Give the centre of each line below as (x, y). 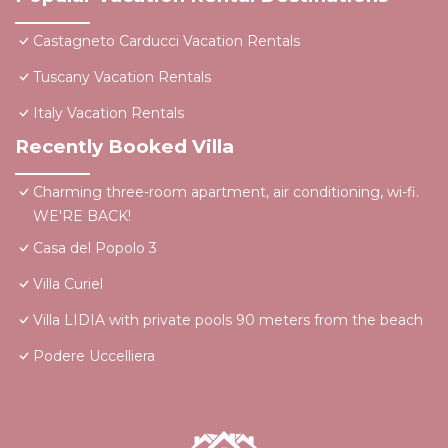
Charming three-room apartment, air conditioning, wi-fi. (226, 192)
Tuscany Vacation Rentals (122, 77)
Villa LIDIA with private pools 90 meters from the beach (228, 320)
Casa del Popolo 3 (95, 248)
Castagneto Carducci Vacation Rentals (166, 41)
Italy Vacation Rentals (108, 113)
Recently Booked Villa (124, 147)
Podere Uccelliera (94, 356)
